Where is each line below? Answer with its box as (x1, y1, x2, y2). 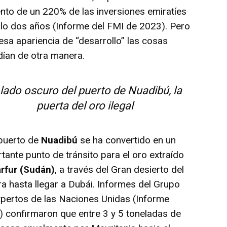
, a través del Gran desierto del (55, 163, 184, 175)
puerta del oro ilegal (36, 99, 134, 112)
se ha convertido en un (78, 134, 176, 146)
